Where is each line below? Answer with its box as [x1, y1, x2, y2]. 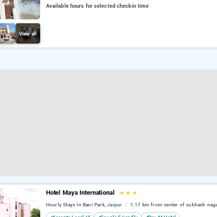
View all [18, 31, 37, 36]
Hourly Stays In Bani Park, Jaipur [46, 202, 124, 208]
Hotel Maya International [46, 189, 117, 196]
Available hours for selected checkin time [46, 3, 149, 10]
